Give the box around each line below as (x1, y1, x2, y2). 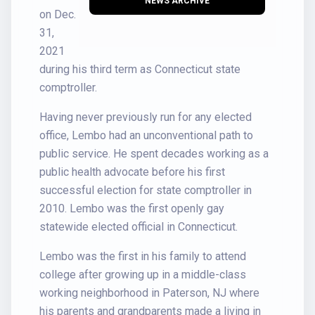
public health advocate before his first (39, 165, 225, 179)
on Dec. (39, 8, 76, 21)
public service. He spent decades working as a (39, 147, 269, 160)
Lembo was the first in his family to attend (39, 250, 246, 263)
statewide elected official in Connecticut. (39, 220, 238, 233)
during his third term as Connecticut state (39, 63, 240, 76)
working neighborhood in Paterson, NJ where (39, 286, 259, 300)
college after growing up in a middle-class (39, 268, 246, 281)
